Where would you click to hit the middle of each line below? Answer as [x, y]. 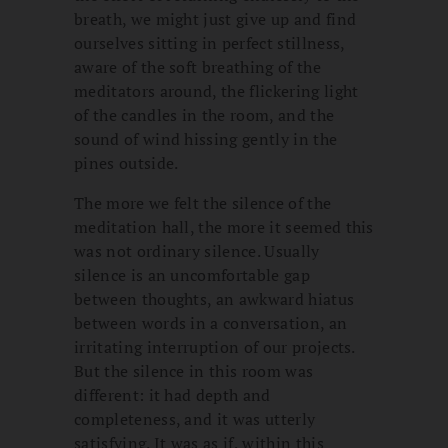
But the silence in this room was [194, 371]
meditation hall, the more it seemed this [224, 227]
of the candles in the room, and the [204, 115]
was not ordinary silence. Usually [197, 251]
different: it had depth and [172, 395]
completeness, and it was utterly [195, 419]
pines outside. [126, 163]
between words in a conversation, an [211, 323]
